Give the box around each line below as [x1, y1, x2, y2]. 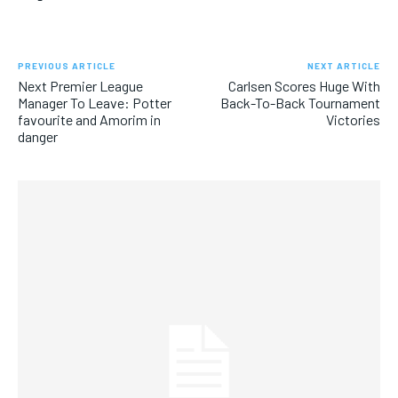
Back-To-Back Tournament [219, 93, 380, 111]
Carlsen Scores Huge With [227, 76, 380, 94]
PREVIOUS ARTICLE [18, 60, 115, 71]
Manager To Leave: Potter [18, 93, 171, 111]
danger [18, 127, 58, 145]
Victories [325, 110, 380, 128]
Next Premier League [18, 76, 143, 94]
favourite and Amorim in [18, 110, 161, 128]
